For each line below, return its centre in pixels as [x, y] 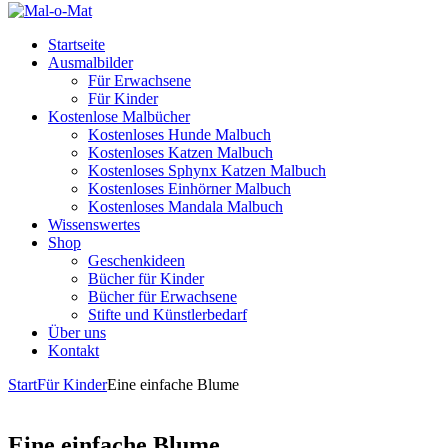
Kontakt [73, 350]
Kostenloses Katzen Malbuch [180, 152]
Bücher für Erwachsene [162, 296]
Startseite [76, 44]
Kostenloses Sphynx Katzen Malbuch [207, 170]
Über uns [77, 332]
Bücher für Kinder [146, 278]
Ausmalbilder [90, 62]
